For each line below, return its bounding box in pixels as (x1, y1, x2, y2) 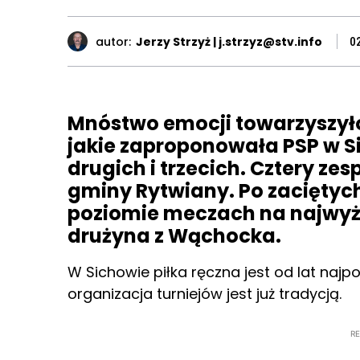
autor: (96, 33, 131, 50)
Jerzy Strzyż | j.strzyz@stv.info (136, 33, 322, 50)
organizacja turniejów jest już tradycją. (67, 284, 350, 305)
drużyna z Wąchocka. (67, 223, 281, 250)
